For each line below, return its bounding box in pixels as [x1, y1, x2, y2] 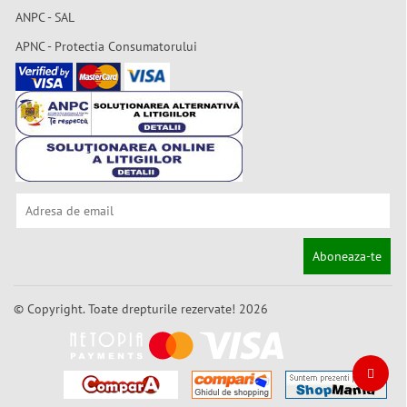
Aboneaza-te [313, 248, 382, 264]
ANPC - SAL [15, 9, 74, 25]
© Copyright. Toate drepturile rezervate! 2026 [14, 301, 268, 317]
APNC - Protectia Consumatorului [15, 38, 197, 55]
